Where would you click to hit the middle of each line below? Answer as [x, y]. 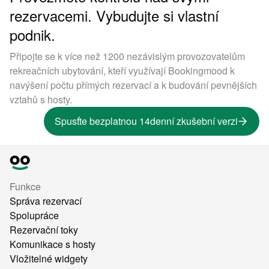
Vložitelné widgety [49, 259]
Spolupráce [34, 216]
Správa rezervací [46, 201]
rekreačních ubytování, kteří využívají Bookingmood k [122, 71]
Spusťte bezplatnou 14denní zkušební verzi [146, 121]
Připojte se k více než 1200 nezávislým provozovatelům [127, 56]
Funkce [25, 187]
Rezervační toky [44, 230]
